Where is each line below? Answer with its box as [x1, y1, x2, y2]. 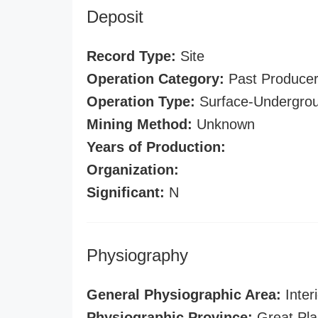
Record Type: [87, 48, 176, 64]
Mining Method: [87, 116, 192, 132]
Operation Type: [87, 94, 195, 109]
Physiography [87, 246, 188, 265]
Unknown [192, 116, 255, 132]
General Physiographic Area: [87, 287, 281, 302]
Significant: [87, 185, 165, 200]
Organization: [87, 162, 179, 177]
